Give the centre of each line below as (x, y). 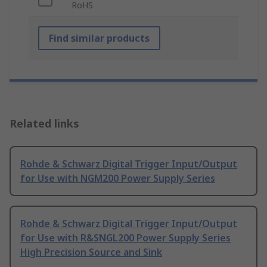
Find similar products (99, 38)
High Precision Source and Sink (91, 252)
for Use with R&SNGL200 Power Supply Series (125, 238)
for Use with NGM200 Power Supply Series (118, 178)
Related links (44, 124)
